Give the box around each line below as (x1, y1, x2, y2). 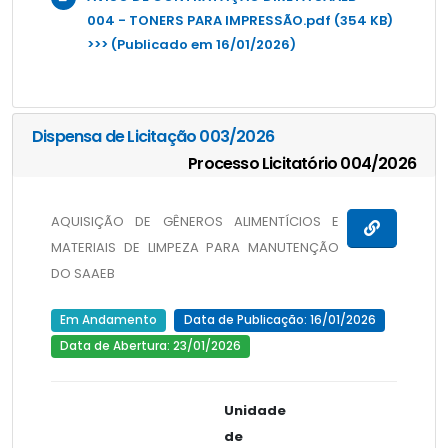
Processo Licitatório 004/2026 (188, 151, 416, 175)
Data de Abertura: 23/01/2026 (59, 338, 241, 355)
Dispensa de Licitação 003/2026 (32, 124, 274, 148)
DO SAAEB (50, 264, 115, 284)
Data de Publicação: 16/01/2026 (183, 312, 376, 329)
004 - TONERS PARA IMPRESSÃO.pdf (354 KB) (86, 10, 393, 30)
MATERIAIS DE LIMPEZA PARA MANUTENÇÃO (50, 238, 340, 258)
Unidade (223, 401, 286, 421)
